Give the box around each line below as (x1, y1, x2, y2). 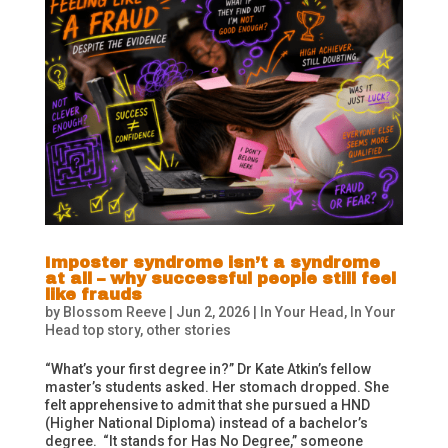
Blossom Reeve (62, 304, 166, 321)
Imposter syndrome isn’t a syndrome (44, 254, 380, 272)
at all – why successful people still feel (44, 270, 396, 288)
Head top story (44, 322, 140, 339)
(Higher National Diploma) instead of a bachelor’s (44, 415, 368, 432)
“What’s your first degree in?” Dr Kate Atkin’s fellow (44, 361, 371, 378)
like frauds (44, 286, 142, 304)
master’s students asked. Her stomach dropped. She (44, 379, 389, 396)
